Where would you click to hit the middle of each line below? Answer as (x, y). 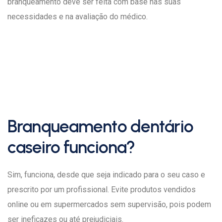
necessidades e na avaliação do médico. (78, 17)
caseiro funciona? (71, 147)
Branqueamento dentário (100, 126)
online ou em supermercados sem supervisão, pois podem (109, 204)
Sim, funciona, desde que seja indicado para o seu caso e (106, 175)
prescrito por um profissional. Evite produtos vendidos (102, 190)
